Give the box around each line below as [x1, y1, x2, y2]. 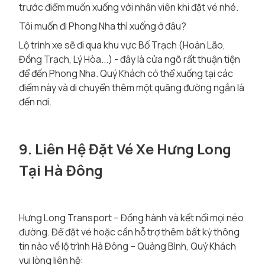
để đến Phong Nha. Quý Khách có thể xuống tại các [19, 67, 233, 80]
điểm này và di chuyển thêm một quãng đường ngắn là [19, 81, 244, 94]
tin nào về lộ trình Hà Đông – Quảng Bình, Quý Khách [19, 240, 236, 253]
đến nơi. [19, 95, 51, 108]
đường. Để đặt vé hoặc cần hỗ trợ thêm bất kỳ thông [19, 225, 240, 238]
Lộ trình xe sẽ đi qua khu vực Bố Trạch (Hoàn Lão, [19, 38, 225, 51]
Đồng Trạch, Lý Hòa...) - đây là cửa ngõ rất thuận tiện [19, 53, 240, 66]
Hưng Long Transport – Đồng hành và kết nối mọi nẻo [19, 211, 244, 224]
